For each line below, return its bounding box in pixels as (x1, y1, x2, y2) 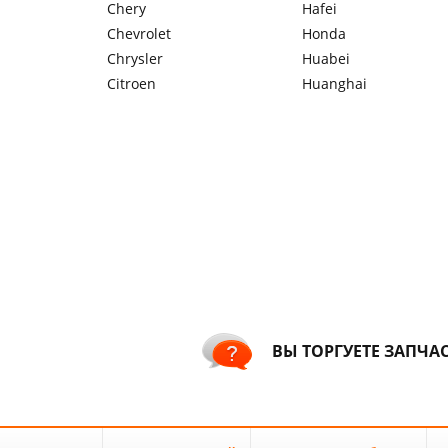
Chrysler (107, 49, 163, 68)
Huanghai (302, 74, 367, 93)
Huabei (302, 49, 350, 68)
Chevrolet (107, 24, 171, 43)
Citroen (107, 74, 156, 93)
